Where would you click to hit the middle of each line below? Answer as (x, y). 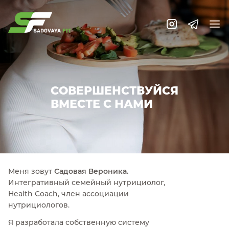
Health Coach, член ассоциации (68, 194)
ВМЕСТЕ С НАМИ (102, 104)
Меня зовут (31, 171)
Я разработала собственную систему (79, 222)
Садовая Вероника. (91, 171)
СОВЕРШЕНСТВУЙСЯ (114, 91)
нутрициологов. (39, 205)
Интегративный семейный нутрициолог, (87, 182)
